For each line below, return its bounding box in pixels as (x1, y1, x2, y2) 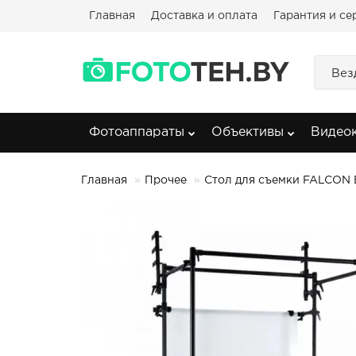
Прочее (145, 176, 187, 185)
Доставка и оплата (151, 11, 257, 21)
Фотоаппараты (89, 126, 184, 138)
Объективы (211, 126, 284, 138)
